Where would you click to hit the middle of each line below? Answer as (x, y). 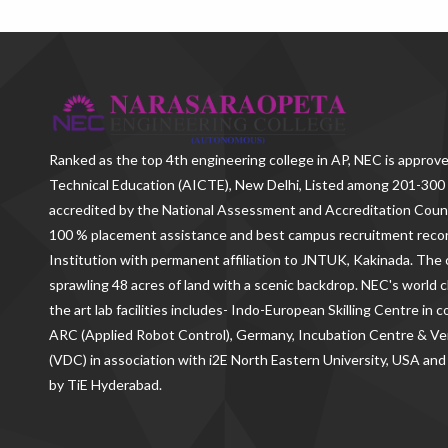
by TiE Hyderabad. (105, 385)
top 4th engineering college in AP (244, 160)
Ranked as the (94, 160)
